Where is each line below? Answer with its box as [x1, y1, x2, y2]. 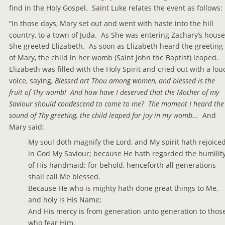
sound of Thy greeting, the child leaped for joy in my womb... [9, 110, 202, 120]
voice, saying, [9, 76, 55, 86]
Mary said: [9, 122, 44, 132]
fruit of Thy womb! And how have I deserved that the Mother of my [9, 87, 221, 97]
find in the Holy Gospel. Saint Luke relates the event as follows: [9, 3, 222, 13]
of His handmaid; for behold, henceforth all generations [28, 160, 218, 170]
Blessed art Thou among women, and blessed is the [55, 76, 217, 86]
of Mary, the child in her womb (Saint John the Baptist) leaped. [9, 53, 222, 63]
